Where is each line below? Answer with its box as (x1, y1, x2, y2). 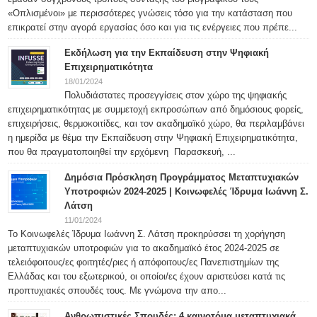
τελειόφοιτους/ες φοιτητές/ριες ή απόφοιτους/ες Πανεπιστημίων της (8, 256, 279, 267)
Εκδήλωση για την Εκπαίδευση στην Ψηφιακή (64, 47, 270, 58)
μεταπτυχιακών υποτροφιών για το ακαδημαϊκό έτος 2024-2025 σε (8, 242, 280, 253)
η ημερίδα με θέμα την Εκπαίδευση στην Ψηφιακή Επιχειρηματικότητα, (8, 132, 299, 143)
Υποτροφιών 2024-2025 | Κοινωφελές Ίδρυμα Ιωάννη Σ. (64, 185, 309, 197)
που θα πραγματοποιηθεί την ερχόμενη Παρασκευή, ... (8, 146, 236, 157)
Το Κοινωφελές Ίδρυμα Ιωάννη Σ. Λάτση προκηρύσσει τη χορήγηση (8, 228, 286, 239)
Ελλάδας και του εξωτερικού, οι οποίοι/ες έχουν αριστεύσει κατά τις (8, 270, 286, 282)
